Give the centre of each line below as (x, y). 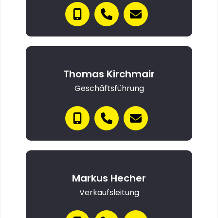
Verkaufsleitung (109, 192)
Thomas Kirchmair (109, 74)
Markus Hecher (109, 178)
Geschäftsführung (109, 88)
